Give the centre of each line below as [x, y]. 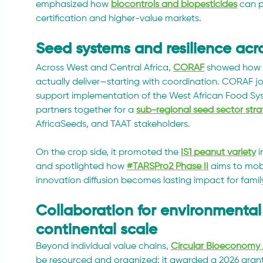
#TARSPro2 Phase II [168, 167]
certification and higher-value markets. [119, 19]
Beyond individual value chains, [103, 247]
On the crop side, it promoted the [108, 153]
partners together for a [86, 111]
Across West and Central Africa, [104, 68]
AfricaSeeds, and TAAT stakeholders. [113, 125]
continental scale [97, 230]
